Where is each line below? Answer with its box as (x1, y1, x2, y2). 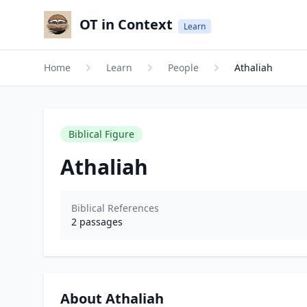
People (168, 61, 199, 74)
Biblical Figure (69, 127, 134, 140)
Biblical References (71, 201, 159, 214)
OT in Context (79, 15, 173, 34)
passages (77, 215, 123, 228)
